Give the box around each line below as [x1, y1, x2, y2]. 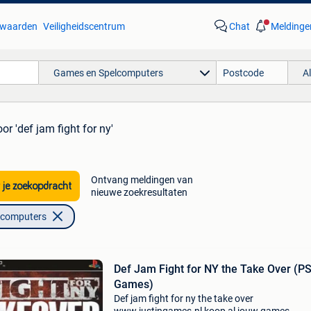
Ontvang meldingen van [90, 174, 193, 185]
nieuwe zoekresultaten [90, 187, 187, 198]
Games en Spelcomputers [53, 67, 163, 78]
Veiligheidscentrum [42, 21, 125, 32]
